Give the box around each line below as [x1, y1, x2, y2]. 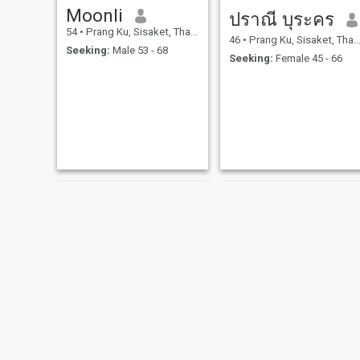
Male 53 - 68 [109, 43, 168, 56]
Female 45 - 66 [272, 51, 342, 64]
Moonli [65, 5, 123, 27]
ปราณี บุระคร [228, 9, 334, 31]
